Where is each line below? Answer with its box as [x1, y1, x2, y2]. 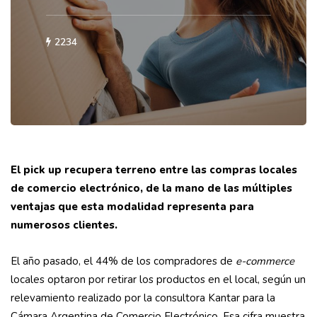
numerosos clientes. [11, 218, 117, 233]
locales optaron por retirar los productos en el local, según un [11, 272, 306, 287]
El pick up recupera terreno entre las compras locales [11, 163, 297, 178]
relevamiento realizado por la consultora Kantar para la [11, 291, 275, 306]
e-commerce [236, 254, 294, 269]
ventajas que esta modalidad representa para [11, 200, 254, 214]
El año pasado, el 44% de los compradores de [11, 254, 236, 269]
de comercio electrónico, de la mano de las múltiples [11, 181, 292, 196]
